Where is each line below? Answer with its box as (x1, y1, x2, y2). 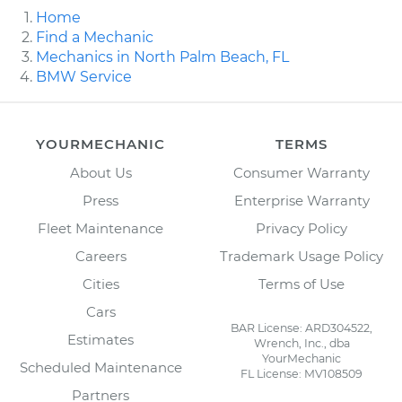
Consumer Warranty (233, 164, 370, 182)
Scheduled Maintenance (19, 359, 182, 377)
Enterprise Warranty (233, 192, 370, 210)
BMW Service (36, 68, 132, 86)
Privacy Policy (256, 220, 347, 238)
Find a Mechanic (36, 29, 153, 47)
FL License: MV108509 (240, 367, 363, 381)
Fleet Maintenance (38, 220, 163, 238)
